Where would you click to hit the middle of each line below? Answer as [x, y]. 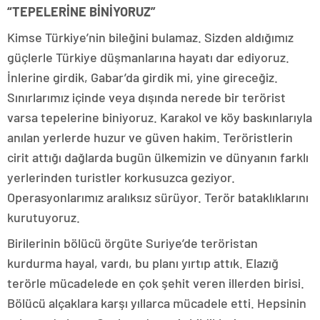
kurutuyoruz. [44, 217]
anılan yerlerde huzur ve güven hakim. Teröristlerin [150, 137]
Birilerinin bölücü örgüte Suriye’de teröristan [132, 243]
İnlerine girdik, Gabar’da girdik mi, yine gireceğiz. [142, 77]
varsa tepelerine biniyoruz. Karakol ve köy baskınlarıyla [160, 117]
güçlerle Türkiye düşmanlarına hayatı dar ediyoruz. [148, 57]
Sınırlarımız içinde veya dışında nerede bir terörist [146, 97]
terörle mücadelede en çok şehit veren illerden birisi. [156, 283]
